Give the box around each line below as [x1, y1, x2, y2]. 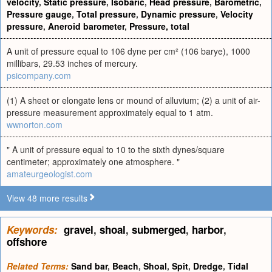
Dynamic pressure [141, 8, 216, 20]
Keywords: [7, 222, 58, 237]
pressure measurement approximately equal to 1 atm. [7, 106, 213, 118]
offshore [7, 234, 47, 249]
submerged [132, 222, 186, 237]
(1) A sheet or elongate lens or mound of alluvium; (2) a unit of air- [7, 94, 260, 106]
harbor [192, 222, 223, 237]
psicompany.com [7, 69, 71, 81]
